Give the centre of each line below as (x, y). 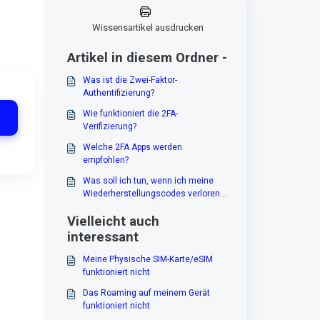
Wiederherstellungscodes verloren (151, 194)
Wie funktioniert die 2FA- (130, 114)
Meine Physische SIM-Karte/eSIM (147, 260)
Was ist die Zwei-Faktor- (130, 80)
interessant (102, 237)
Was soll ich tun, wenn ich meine (148, 181)
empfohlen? (105, 160)
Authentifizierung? (118, 93)
